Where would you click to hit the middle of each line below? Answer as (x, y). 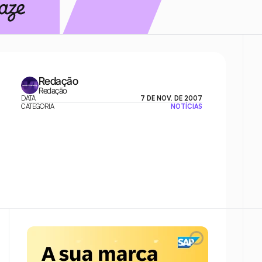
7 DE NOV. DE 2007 (171, 98)
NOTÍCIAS (187, 106)
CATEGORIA (38, 106)
